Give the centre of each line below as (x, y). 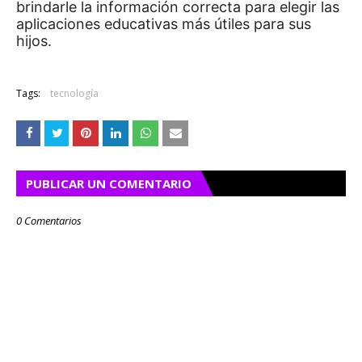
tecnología (74, 93)
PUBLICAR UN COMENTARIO (109, 183)
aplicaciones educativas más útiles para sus (164, 24)
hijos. (34, 41)
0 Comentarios (49, 221)
